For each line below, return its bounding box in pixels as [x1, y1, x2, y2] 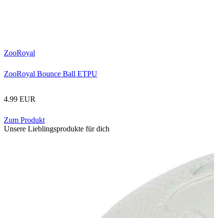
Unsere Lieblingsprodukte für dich [4, 125, 109, 133]
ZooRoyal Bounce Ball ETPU [4, 70, 97, 78]
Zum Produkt [4, 116, 45, 125]
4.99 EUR [4, 95, 36, 104]
